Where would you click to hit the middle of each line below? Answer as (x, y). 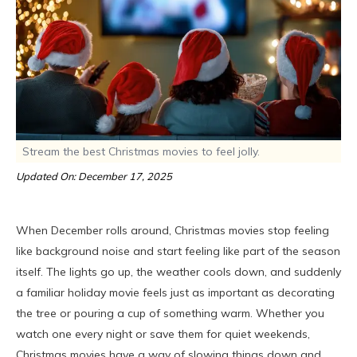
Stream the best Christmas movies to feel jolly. (141, 152)
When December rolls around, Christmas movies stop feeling (173, 231)
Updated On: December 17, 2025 (94, 177)
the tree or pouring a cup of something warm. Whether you (170, 314)
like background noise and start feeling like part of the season (178, 251)
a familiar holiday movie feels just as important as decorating (175, 293)
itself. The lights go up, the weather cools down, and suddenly (178, 272)
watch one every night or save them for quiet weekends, (163, 334)
